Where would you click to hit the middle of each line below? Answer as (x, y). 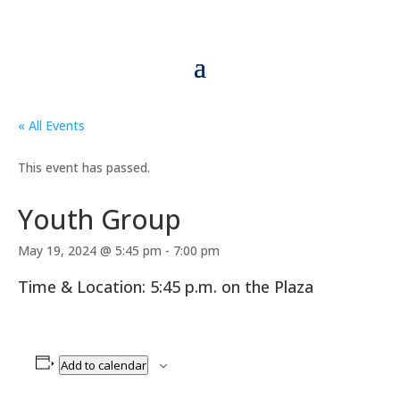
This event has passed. (84, 167)
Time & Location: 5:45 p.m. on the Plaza (166, 287)
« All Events (51, 125)
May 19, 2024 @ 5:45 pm (90, 250)
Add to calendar (103, 365)
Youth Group (100, 219)
